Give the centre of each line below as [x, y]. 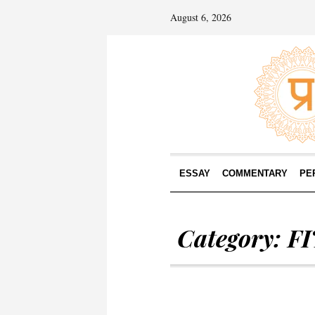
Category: [232, 238]
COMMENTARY [255, 173]
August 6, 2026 [201, 17]
